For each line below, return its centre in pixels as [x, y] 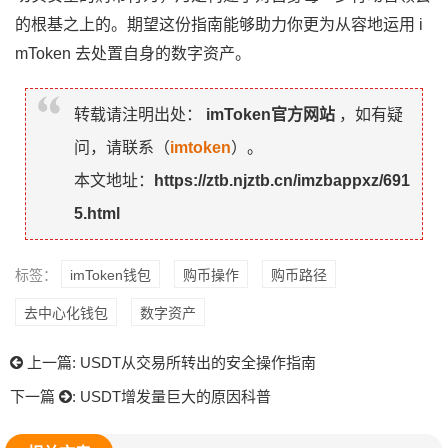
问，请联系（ [122, 147]
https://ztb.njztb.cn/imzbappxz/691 [282, 180]
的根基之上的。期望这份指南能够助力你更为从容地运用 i [219, 24]
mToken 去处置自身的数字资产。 [133, 53]
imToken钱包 [110, 274]
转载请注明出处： [138, 114]
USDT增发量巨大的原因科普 [175, 396]
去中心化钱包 [66, 312]
